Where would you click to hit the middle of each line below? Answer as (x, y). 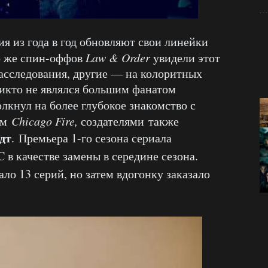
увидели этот (185, 58)
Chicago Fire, (46, 121)
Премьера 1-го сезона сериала (95, 138)
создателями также (130, 121)
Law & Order (118, 57)
